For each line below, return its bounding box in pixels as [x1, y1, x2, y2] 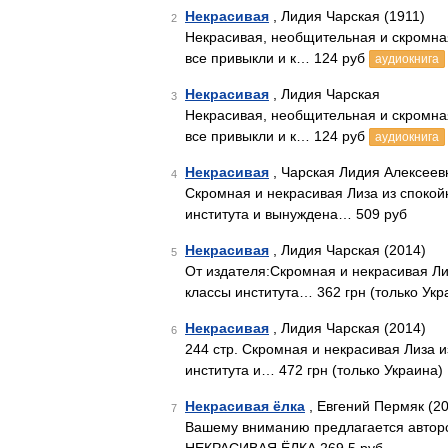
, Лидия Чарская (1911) [269, 8, 425, 24]
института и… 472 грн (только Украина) [185, 362, 443, 378]
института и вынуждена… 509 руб [185, 206, 407, 222]
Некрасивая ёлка [185, 398, 305, 414]
